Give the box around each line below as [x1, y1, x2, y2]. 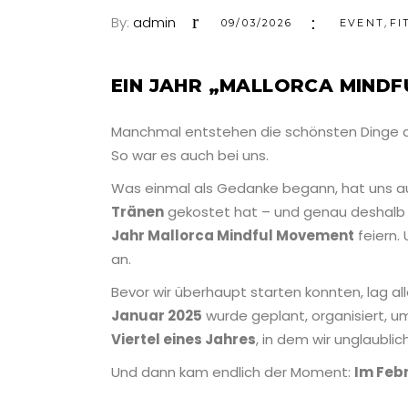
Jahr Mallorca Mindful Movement [111, 226, 354, 246]
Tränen [111, 202, 164, 222]
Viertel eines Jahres [111, 330, 256, 350]
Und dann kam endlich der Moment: [111, 362, 354, 382]
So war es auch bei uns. [111, 146, 269, 166]
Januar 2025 [111, 306, 202, 326]
